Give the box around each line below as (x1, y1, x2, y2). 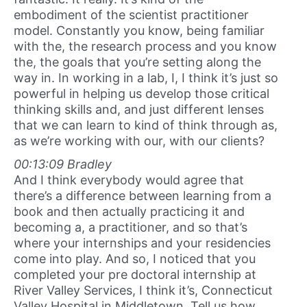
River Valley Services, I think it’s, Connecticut (14, 282, 273, 297)
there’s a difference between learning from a (14, 188, 271, 203)
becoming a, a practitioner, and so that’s (14, 219, 247, 234)
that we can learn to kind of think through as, (14, 118, 278, 133)
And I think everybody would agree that (14, 172, 244, 187)
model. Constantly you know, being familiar (14, 23, 265, 38)
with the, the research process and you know (14, 39, 277, 54)
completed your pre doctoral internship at (14, 267, 256, 282)
